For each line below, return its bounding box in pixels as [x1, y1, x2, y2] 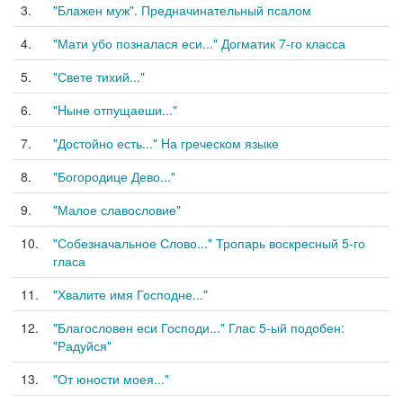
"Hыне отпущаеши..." [53, 101, 177, 119]
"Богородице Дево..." [53, 167, 175, 185]
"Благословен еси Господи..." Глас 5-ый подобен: [53, 318, 345, 336]
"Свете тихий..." [53, 67, 145, 85]
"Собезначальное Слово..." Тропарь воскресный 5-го [53, 234, 365, 252]
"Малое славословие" [53, 201, 181, 219]
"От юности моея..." [53, 370, 169, 388]
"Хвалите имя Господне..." [53, 285, 208, 303]
